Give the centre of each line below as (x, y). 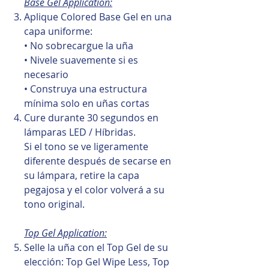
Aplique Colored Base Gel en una (98, 17)
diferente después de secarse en (98, 161)
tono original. (54, 204)
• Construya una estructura (86, 89)
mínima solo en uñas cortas (87, 103)
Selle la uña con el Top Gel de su (96, 247)
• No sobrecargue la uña (79, 45)
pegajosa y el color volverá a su (94, 189)
